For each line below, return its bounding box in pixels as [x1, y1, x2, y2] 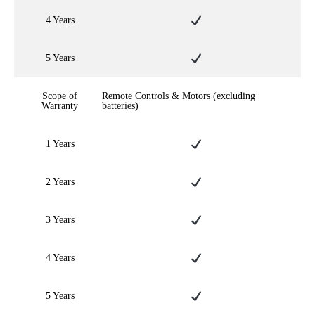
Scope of [42, 91, 77, 101]
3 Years [45, 214, 75, 225]
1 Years [45, 139, 75, 149]
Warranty [41, 101, 78, 111]
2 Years [45, 176, 75, 187]
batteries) [102, 101, 139, 111]
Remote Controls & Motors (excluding [102, 91, 255, 101]
